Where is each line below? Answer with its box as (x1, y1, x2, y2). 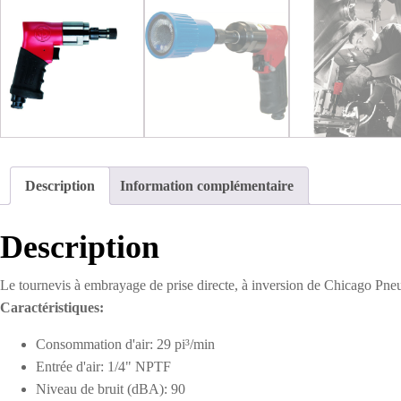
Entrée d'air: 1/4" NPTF (36, 359, 171, 375)
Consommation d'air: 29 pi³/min (36, 337, 215, 353)
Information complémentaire (120, 178, 294, 194)
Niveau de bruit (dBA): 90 (36, 381, 185, 397)
